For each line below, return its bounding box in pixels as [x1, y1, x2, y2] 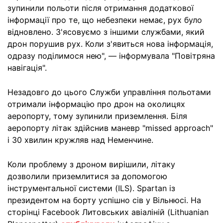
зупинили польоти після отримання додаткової [7, 3, 194, 13]
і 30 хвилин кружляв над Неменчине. [7, 135, 153, 145]
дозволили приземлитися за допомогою [7, 171, 167, 181]
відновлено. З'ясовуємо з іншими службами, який [7, 27, 205, 37]
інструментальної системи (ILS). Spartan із [7, 183, 175, 193]
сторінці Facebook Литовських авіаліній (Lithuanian [7, 207, 209, 217]
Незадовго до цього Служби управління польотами [7, 87, 211, 97]
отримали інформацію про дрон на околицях [7, 99, 185, 109]
